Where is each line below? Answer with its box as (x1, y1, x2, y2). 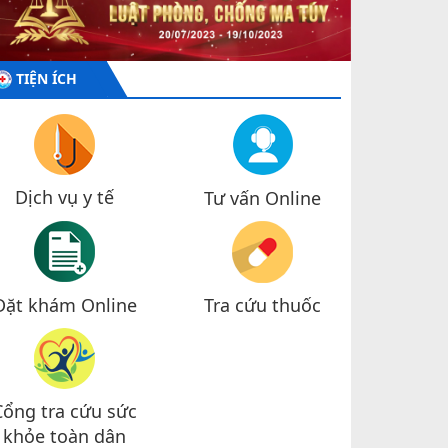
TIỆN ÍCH (16, 68, 77, 88)
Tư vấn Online (203, 185, 321, 210)
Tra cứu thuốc (203, 292, 321, 317)
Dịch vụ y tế (15, 184, 115, 209)
